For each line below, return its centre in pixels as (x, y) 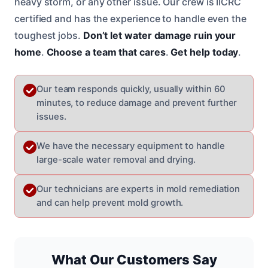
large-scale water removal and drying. (116, 159)
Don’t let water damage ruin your (159, 35)
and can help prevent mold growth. (110, 202)
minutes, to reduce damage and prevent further (137, 103)
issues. (51, 116)
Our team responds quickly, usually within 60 (131, 89)
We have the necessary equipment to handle (131, 146)
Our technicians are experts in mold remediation (138, 189)
